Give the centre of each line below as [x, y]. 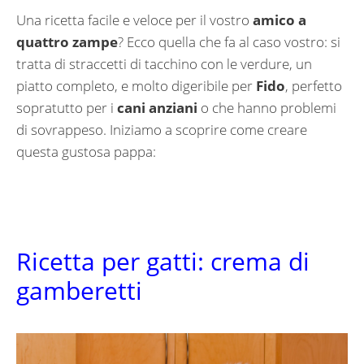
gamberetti [79, 291]
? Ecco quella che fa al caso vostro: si [229, 42]
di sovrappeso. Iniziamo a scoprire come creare [162, 130]
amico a [279, 20]
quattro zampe [67, 42]
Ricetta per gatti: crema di [163, 262]
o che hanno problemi [267, 108]
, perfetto [314, 86]
